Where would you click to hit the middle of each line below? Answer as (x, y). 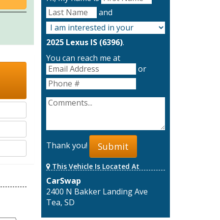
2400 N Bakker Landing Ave (97, 191)
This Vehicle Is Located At (95, 166)
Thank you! (68, 146)
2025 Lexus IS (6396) (84, 42)
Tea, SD (60, 202)
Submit (113, 146)
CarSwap (63, 180)
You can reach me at (83, 58)
